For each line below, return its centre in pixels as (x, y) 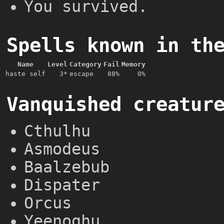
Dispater (62, 185)
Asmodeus (62, 149)
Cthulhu (57, 131)
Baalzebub (67, 167)
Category (85, 64)
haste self (25, 73)
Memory (133, 64)
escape (81, 73)
